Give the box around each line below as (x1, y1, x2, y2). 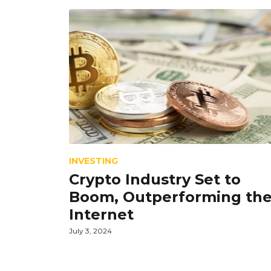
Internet (69, 205, 134, 223)
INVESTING (69, 155, 118, 166)
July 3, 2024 (69, 226, 112, 235)
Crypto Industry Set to (69, 170, 241, 188)
